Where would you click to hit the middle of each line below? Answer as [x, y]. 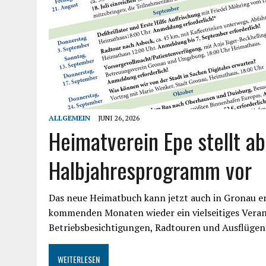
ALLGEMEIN [69, 118]
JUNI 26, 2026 [119, 118]
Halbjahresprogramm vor [150, 170]
